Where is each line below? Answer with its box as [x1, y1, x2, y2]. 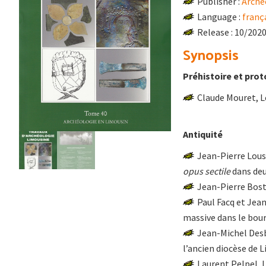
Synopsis [183, 41, 239, 67]
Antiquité [183, 128, 223, 140]
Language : [197, 11, 242, 23]
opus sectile [183, 165, 230, 177]
